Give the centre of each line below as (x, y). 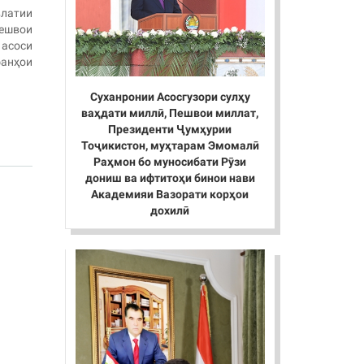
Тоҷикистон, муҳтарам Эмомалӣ (170, 146)
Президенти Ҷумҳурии (170, 130)
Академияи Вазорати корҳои (170, 195)
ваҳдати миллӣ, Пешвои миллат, (170, 113)
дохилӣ (170, 211)
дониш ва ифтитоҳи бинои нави (170, 178)
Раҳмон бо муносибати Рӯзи (170, 162)
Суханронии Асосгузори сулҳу (170, 97)
